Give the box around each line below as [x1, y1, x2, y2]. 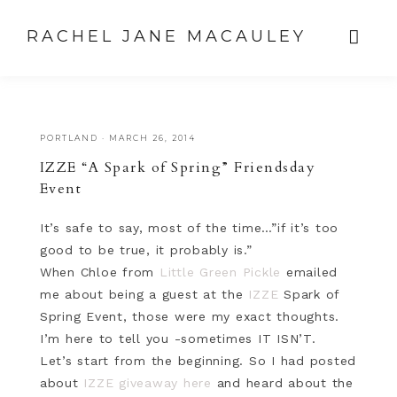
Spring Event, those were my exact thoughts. [39, 309, 345, 323]
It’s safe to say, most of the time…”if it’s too [39, 221, 339, 235]
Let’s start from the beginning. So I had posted [39, 354, 357, 368]
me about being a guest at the [39, 287, 249, 301]
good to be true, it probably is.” [39, 243, 258, 257]
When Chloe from [39, 265, 160, 279]
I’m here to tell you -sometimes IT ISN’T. [39, 331, 316, 346]
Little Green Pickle [159, 265, 282, 279]
